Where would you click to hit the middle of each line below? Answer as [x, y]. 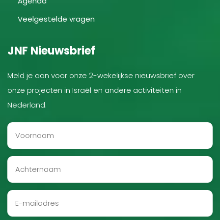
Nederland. [27, 105]
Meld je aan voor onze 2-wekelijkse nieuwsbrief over [101, 76]
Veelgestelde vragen [56, 19]
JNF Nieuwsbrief [51, 51]
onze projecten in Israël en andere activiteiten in [95, 90]
